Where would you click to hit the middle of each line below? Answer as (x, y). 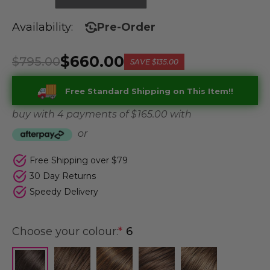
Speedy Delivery (63, 192)
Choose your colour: (65, 232)
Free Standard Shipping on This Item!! (149, 91)
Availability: (42, 27)
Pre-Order (126, 27)
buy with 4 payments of (71, 115)
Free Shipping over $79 (77, 161)
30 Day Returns (61, 176)
